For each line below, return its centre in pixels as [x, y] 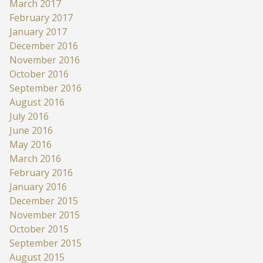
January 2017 [38, 31]
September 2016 [45, 88]
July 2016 [29, 116]
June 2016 [31, 130]
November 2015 [45, 215]
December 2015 [44, 200]
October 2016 [39, 74]
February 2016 [41, 172]
